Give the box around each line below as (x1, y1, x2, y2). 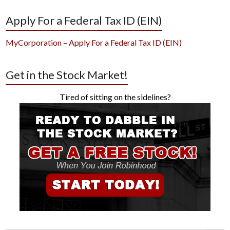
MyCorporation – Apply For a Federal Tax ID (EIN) (6, 37, 182, 48)
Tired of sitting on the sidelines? (59, 92, 171, 102)
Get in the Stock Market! (6, 68, 128, 82)
